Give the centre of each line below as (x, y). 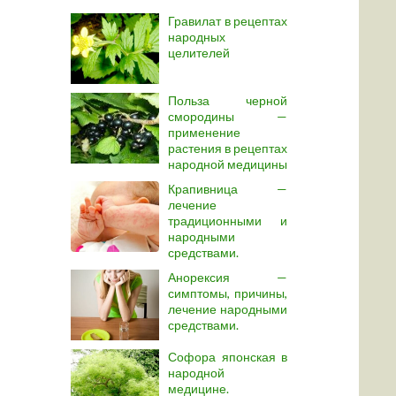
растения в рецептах (228, 148)
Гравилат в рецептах (228, 21)
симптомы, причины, (228, 293)
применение (204, 132)
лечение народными (228, 309)
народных (197, 37)
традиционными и (228, 221)
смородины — (228, 116)
